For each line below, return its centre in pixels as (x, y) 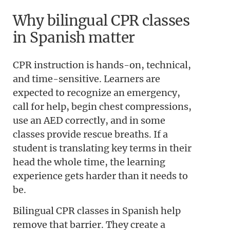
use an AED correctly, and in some (89, 120)
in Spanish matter (74, 37)
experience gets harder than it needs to (100, 176)
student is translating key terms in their (102, 148)
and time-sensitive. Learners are (87, 79)
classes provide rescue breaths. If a (90, 134)
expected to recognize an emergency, (97, 92)
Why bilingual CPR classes (101, 20)
